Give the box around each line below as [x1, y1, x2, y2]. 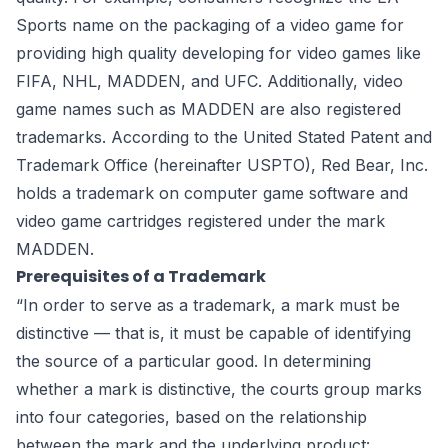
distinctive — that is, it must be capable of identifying [16, 323, 411, 344]
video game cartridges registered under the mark [16, 211, 385, 232]
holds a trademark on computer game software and [16, 183, 408, 204]
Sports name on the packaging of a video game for [16, 15, 404, 36]
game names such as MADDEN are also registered [16, 99, 401, 120]
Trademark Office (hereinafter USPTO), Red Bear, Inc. [16, 155, 428, 176]
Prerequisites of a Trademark [16, 265, 266, 289]
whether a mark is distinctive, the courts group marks [16, 379, 422, 400]
